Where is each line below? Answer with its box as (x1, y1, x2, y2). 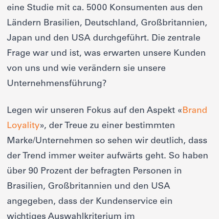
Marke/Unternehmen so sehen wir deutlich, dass (7, 137, 207, 146)
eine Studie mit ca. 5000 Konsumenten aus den (7, 4, 203, 13)
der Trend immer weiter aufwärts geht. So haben (7, 152, 208, 161)
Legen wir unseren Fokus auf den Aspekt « (7, 107, 182, 116)
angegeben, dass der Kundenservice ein (7, 197, 173, 207)
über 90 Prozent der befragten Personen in (7, 167, 182, 176)
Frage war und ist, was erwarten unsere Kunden (7, 49, 206, 59)
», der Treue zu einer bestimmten (40, 122, 175, 131)
